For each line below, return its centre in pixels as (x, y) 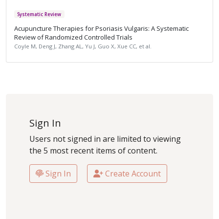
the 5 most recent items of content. (93, 151)
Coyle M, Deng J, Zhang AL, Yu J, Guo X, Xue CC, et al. (83, 46)
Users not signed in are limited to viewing (105, 139)
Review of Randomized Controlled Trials (73, 37)
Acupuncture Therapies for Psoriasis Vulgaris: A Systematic (101, 29)
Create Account (132, 174)
